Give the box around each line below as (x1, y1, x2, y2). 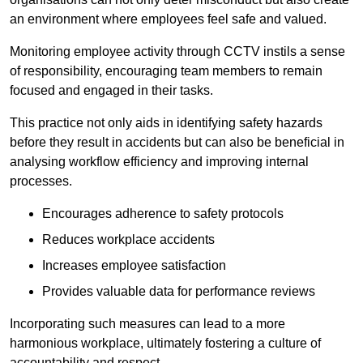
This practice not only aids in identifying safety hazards (10, 115, 322, 130)
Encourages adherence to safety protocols (42, 206, 284, 220)
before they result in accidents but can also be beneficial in (10, 135, 344, 149)
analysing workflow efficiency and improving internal (10, 154, 309, 169)
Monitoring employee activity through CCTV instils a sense (10, 44, 345, 58)
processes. (10, 173, 72, 188)
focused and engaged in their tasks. (10, 83, 213, 97)
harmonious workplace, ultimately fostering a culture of (10, 335, 321, 350)
